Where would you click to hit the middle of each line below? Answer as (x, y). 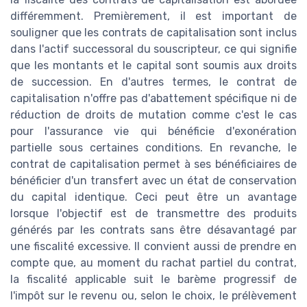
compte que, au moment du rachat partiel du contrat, (153, 263)
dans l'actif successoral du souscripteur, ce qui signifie (153, 49)
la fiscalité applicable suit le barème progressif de (153, 280)
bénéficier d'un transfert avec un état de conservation (153, 181)
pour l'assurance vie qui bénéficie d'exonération (153, 132)
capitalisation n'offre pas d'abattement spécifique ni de (153, 99)
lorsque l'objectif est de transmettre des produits (153, 214)
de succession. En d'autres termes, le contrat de (153, 82)
